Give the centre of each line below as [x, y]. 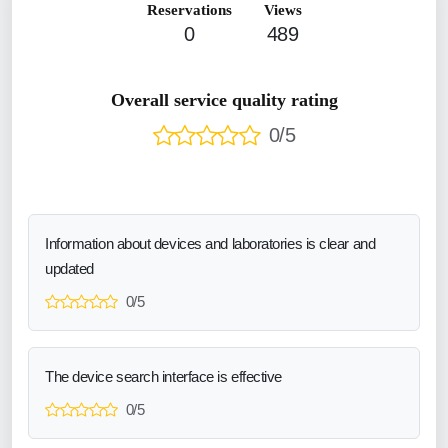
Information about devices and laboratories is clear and [210, 243]
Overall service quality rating [224, 99]
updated [69, 268]
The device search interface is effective [163, 376]
